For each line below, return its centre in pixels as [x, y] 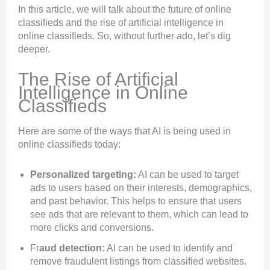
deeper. [35, 49]
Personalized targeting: [83, 175]
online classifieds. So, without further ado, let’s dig [124, 36]
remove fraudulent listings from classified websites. [138, 262]
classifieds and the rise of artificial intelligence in [121, 23]
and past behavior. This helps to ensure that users [136, 201]
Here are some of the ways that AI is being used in [124, 131]
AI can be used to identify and [169, 248]
